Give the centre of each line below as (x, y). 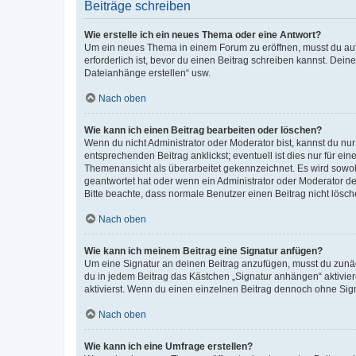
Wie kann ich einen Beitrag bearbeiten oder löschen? (203, 130)
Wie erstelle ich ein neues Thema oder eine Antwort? (203, 35)
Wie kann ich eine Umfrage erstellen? (168, 346)
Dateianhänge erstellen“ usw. (147, 73)
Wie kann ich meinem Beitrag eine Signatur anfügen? (203, 251)
